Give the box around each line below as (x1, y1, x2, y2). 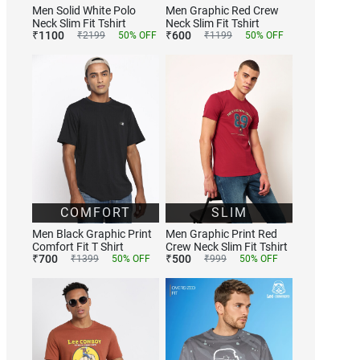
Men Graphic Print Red (166, 227, 277, 241)
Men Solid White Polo (32, 3, 136, 17)
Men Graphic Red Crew (166, 3, 279, 17)
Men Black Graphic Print (32, 227, 152, 241)
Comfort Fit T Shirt (32, 240, 124, 254)
